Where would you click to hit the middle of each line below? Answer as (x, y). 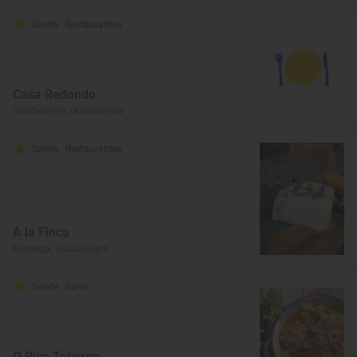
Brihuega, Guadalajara (61, 248)
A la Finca (41, 232)
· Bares (75, 286)
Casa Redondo (54, 94)
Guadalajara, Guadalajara (68, 110)
